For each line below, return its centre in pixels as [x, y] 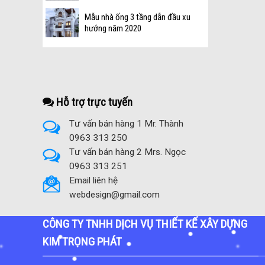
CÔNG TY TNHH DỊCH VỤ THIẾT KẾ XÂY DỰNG [145, 224]
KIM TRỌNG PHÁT [82, 242]
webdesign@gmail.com [115, 195]
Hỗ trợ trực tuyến [93, 102]
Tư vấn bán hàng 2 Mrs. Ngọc [128, 152]
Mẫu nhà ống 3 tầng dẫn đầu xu [138, 17]
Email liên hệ [94, 181]
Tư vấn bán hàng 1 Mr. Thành [127, 124]
